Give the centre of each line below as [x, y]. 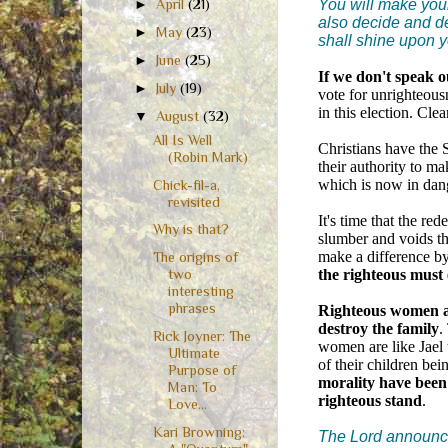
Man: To [192, 386]
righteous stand [370, 400]
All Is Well [182, 139]
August [180, 115]
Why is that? [190, 229]
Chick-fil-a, [186, 184]
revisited [193, 201]
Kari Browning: [198, 431]
